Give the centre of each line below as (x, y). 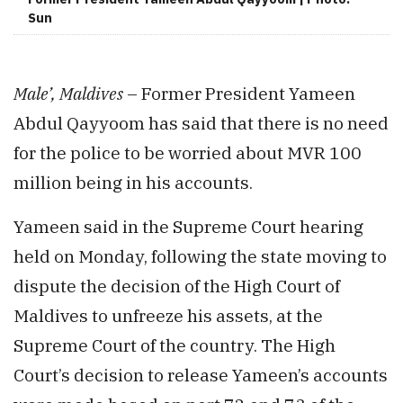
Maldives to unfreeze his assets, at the (168, 316)
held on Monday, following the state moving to (200, 256)
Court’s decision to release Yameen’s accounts (201, 375)
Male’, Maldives (68, 94)
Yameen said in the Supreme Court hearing (188, 227)
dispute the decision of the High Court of (177, 286)
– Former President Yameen (239, 94)
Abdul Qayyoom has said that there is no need (201, 123)
